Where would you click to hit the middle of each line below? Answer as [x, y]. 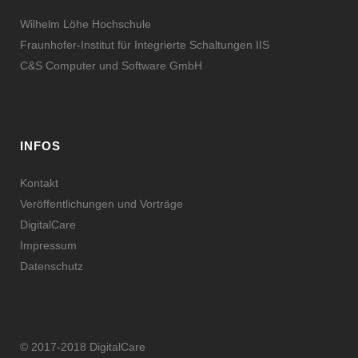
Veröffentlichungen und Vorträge [101, 203]
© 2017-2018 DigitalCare [83, 346]
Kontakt [39, 183]
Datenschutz [52, 266]
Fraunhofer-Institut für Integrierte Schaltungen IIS [145, 44]
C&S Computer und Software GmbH [111, 65]
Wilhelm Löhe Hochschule [86, 24]
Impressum [48, 245]
